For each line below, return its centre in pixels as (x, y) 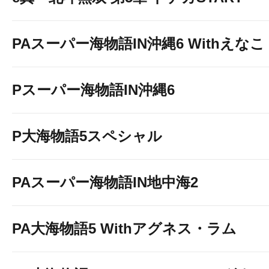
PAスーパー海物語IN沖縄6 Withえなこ (138, 44)
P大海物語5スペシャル (87, 136)
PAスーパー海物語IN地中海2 (105, 182)
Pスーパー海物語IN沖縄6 (93, 90)
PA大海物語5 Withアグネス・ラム (124, 228)
